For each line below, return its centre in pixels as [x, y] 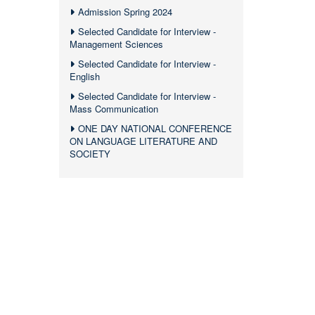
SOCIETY [90, 154]
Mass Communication [114, 109]
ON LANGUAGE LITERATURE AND [143, 141]
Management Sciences [116, 44]
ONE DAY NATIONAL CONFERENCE [155, 128]
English [84, 76]
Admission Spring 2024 [125, 12]
